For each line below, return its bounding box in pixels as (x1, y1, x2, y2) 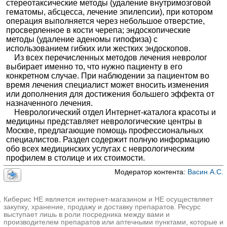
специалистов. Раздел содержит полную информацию (6, 135, 210, 144)
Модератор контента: (115, 168, 188, 176)
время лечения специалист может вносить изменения (6, 81, 209, 90)
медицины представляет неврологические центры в (6, 117, 203, 126)
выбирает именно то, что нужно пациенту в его (6, 62, 183, 71)
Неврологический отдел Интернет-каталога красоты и (6, 108, 216, 117)
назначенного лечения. (6, 99, 93, 108)
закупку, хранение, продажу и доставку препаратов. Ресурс (3, 203, 201, 211)
